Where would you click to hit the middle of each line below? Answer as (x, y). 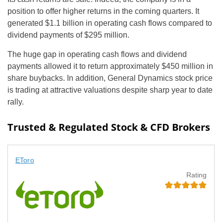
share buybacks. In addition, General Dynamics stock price (110, 78)
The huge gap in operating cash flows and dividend (97, 55)
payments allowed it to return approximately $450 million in (110, 66)
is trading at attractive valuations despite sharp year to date (110, 90)
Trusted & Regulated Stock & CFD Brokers (109, 127)
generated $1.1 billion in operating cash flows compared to (110, 23)
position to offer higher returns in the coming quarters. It (103, 11)
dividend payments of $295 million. (68, 35)
